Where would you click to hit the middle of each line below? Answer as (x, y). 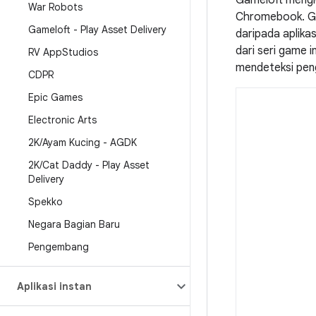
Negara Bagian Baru (74, 224)
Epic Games (55, 97)
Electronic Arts (62, 120)
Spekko (45, 202)
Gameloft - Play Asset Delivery (97, 30)
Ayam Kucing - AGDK (90, 142)
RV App (45, 52)
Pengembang (59, 247)
